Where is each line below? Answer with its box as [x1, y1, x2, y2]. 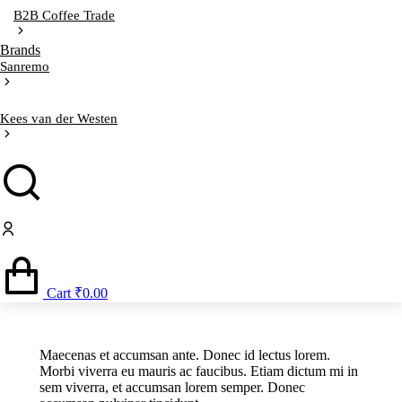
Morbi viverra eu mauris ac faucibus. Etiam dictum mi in [39, 363, 358, 379]
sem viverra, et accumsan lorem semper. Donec [39, 380, 305, 395]
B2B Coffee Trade [13, 8, 115, 22]
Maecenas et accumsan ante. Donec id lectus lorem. [39, 347, 330, 363]
